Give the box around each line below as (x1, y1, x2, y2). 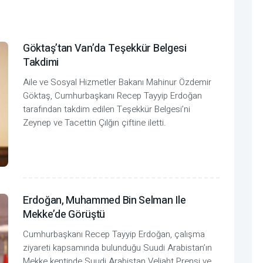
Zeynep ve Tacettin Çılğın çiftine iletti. (23, 116, 166, 130)
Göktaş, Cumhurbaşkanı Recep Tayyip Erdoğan (23, 89, 202, 103)
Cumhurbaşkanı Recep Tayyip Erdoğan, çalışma (23, 228, 205, 241)
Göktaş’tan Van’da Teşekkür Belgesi (23, 41, 187, 57)
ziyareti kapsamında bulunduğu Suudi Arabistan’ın (23, 241, 212, 255)
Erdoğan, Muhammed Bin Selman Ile (23, 193, 186, 209)
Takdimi (23, 55, 59, 71)
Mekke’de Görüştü (23, 207, 106, 223)
